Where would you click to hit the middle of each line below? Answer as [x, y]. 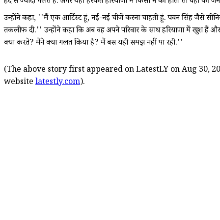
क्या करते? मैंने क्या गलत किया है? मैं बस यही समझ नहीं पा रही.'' [94, 44]
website [20, 83]
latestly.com [58, 83]
